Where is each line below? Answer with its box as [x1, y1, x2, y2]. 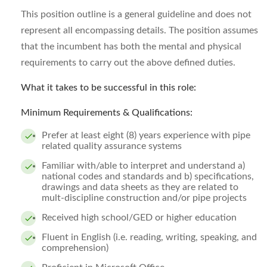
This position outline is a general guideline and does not [21, 10, 252, 19]
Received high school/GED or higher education [42, 213, 237, 222]
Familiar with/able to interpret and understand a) [42, 161, 245, 170]
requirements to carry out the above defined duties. [21, 58, 240, 67]
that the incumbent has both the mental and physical [21, 42, 241, 51]
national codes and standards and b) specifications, [42, 172, 254, 181]
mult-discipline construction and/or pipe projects [42, 193, 247, 203]
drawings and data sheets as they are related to [42, 182, 238, 192]
